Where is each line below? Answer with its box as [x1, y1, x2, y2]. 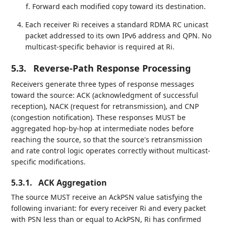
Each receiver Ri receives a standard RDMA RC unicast [25, 19, 209, 29]
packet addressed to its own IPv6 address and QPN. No [25, 30, 212, 40]
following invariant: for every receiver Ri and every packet [11, 203, 206, 213]
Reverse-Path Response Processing [33, 62, 191, 74]
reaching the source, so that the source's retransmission [11, 134, 203, 144]
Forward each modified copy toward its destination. [32, 1, 206, 11]
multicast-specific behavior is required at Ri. [25, 41, 175, 51]
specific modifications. [11, 156, 86, 166]
